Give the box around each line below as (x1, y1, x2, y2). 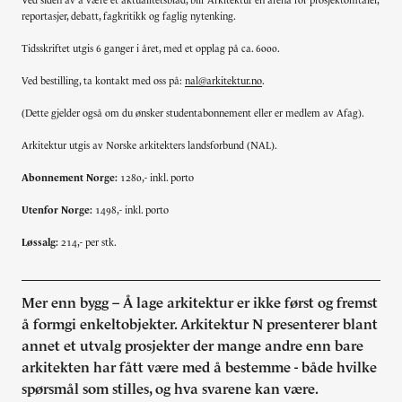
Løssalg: (22, 237, 58, 249)
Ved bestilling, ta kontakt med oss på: (22, 75, 185, 87)
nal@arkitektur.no (185, 75, 262, 87)
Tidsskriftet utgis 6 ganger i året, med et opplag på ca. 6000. (22, 43, 280, 55)
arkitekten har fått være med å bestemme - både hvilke (22, 359, 377, 376)
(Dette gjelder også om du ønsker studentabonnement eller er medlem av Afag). (22, 108, 364, 119)
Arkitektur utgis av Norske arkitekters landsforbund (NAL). (22, 140, 277, 152)
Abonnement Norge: (22, 172, 118, 184)
